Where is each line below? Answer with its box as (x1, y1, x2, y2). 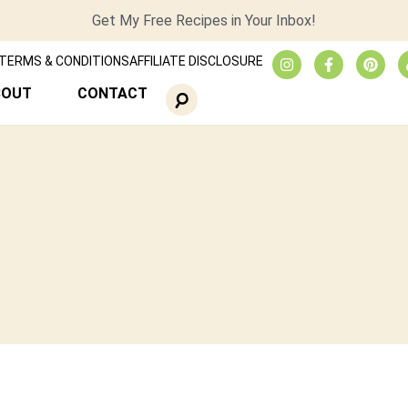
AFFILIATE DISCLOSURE (128, 54, 263, 68)
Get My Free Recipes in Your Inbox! (92, 12, 316, 29)
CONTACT (76, 85, 148, 102)
